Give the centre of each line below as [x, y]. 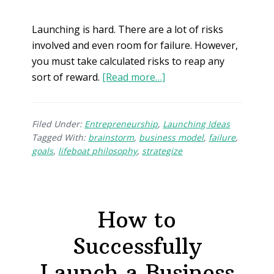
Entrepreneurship [121, 124]
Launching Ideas [197, 124]
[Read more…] [134, 77]
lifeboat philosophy [98, 151]
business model [172, 138]
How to [137, 220]
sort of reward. [66, 77]
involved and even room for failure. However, [135, 46]
